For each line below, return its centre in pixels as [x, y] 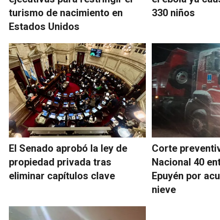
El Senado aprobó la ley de [68, 149]
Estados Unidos [44, 27]
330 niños [174, 13]
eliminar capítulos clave [62, 176]
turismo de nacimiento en [66, 13]
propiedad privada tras [60, 162]
